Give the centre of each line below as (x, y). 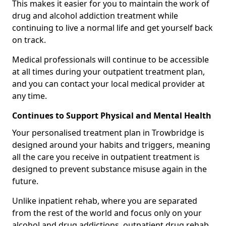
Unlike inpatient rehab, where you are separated (105, 201)
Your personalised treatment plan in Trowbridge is (108, 133)
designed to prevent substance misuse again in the (109, 169)
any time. (30, 96)
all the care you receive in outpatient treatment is (106, 157)
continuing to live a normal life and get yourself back (112, 28)
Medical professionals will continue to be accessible (110, 60)
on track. (29, 40)
